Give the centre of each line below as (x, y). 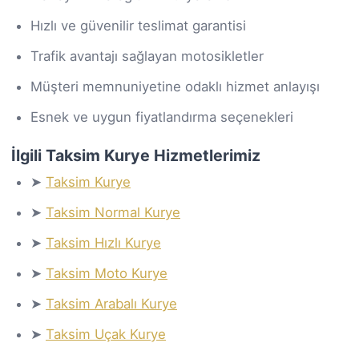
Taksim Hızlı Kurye (103, 242)
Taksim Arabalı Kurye (111, 303)
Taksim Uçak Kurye (106, 334)
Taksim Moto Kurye (107, 273)
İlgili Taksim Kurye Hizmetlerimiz (136, 155)
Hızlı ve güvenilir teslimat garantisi (138, 25)
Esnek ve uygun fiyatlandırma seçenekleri (162, 117)
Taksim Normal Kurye (113, 212)
